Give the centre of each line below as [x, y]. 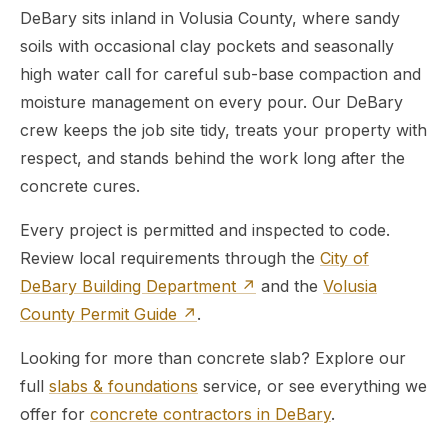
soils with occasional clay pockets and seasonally [207, 46]
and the [289, 286]
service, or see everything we [312, 386]
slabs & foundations [123, 386]
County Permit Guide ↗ [108, 314]
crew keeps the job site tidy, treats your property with [223, 130]
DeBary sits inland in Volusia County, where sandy [210, 18]
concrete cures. [80, 186]
